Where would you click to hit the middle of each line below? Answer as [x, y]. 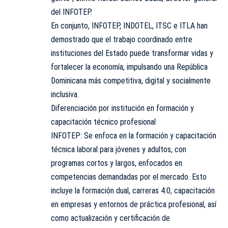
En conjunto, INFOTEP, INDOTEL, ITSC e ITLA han [129, 26]
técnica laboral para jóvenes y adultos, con [119, 150]
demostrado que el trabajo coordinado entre [122, 40]
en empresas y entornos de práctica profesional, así [134, 205]
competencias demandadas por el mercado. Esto [129, 177]
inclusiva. [65, 95]
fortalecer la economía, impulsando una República [129, 67]
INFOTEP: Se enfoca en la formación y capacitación [134, 136]
